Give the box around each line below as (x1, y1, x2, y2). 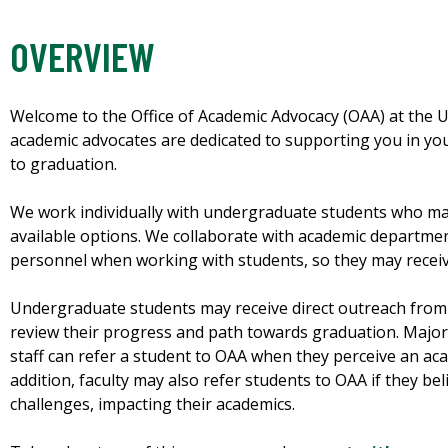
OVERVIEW (10, 32, 155, 81)
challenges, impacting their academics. (10, 393, 295, 416)
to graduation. (10, 153, 117, 176)
